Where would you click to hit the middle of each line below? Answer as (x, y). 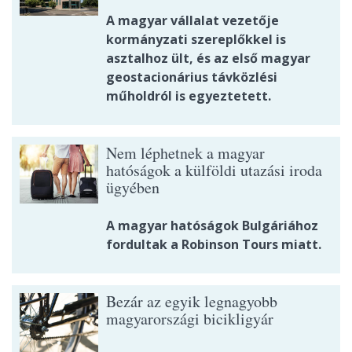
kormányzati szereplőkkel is (196, 40)
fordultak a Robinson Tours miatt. (214, 245)
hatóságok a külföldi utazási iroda (214, 170)
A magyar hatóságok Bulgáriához (212, 226)
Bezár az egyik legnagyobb (192, 302)
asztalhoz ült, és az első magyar (208, 59)
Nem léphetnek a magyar (185, 153)
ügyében (133, 188)
